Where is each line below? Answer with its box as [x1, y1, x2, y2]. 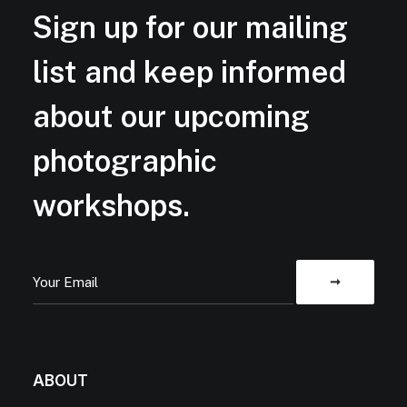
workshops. [33, 187, 190, 223]
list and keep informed [33, 54, 346, 89]
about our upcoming [33, 98, 310, 134]
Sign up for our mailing [33, 9, 348, 45]
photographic [33, 143, 217, 178]
